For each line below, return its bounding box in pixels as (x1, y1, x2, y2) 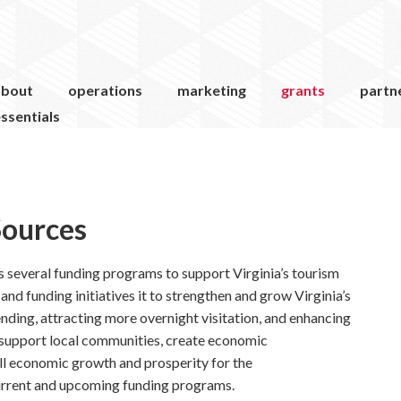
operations (68, 81, 142, 98)
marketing (177, 81, 246, 98)
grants (281, 81, 325, 98)
